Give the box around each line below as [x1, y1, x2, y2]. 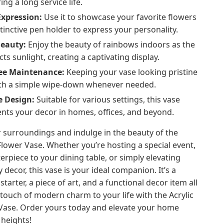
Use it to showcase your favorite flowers [42, 11, 197, 23]
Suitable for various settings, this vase [34, 94, 180, 105]
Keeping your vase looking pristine [64, 66, 198, 78]
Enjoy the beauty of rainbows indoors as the [26, 39, 195, 50]
